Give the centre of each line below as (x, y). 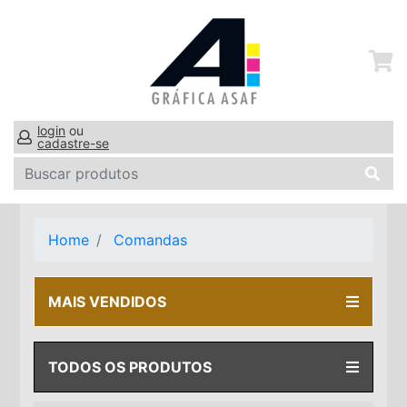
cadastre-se (73, 143)
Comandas (151, 240)
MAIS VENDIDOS (108, 302)
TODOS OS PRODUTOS (130, 367)
